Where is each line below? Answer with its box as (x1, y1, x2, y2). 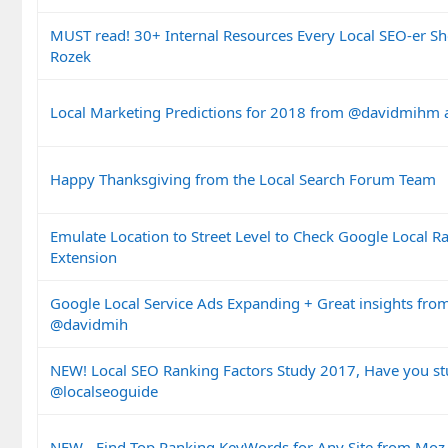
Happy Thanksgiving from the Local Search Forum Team (50, 168, 436, 189)
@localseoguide (50, 380, 158, 401)
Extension (50, 246, 117, 267)
